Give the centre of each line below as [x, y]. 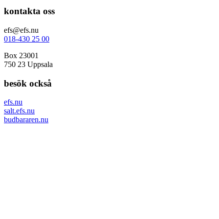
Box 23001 [21, 55]
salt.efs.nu [19, 111]
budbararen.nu [26, 120]
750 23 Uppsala [28, 64]
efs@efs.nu [21, 30]
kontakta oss [29, 11]
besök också [28, 83]
